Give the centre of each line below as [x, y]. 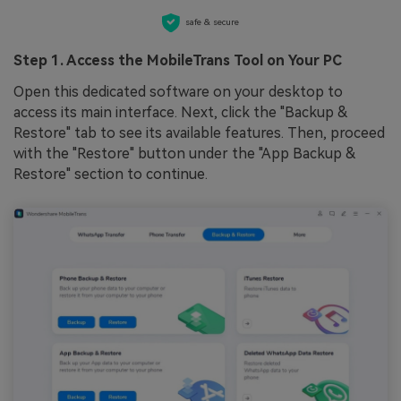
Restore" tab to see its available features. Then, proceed [199, 133]
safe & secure [213, 22]
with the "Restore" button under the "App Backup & [184, 154]
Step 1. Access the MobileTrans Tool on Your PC [178, 60]
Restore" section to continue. [111, 175]
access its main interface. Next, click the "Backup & [180, 113]
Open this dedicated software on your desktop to [178, 92]
